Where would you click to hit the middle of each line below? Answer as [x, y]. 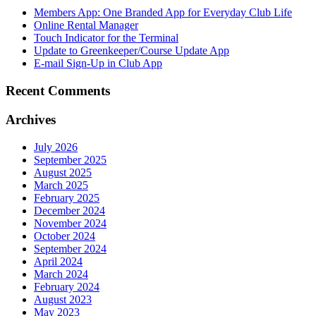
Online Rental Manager [86, 25]
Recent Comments [58, 91]
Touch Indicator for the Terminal [106, 38]
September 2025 [70, 159]
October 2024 [65, 236]
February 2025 [67, 197]
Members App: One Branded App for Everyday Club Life [163, 13]
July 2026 [56, 147]
